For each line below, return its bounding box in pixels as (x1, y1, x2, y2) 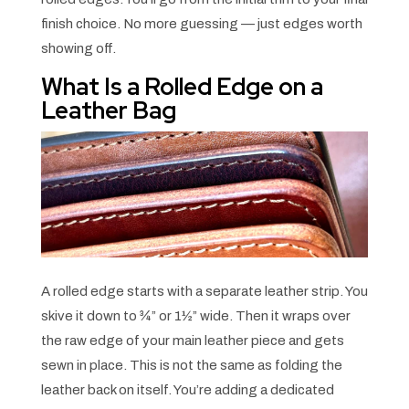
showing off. (40, 41, 116, 56)
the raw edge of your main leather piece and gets (40, 333, 344, 349)
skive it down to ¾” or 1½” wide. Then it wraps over (40, 309, 351, 324)
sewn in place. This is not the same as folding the (40, 358, 342, 373)
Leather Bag (40, 95, 176, 126)
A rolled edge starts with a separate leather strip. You (40, 284, 368, 299)
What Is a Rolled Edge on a (40, 71, 323, 102)
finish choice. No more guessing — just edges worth (40, 16, 362, 31)
